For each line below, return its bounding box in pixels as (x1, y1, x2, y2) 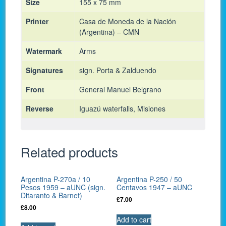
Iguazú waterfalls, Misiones (79, 103, 166, 114)
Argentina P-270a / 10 (21, 174, 91, 185)
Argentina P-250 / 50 (117, 174, 183, 185)
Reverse (26, 103, 54, 114)
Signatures (26, 65, 64, 76)
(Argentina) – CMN (79, 27, 140, 37)
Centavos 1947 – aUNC (117, 182, 193, 193)
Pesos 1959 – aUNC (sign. (21, 182, 106, 193)
